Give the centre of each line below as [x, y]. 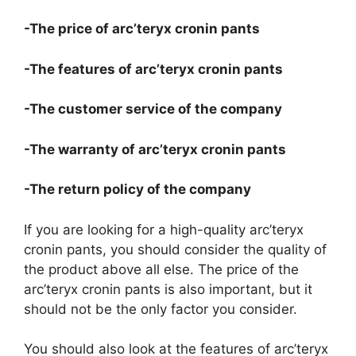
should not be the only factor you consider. [163, 309]
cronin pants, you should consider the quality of [175, 249]
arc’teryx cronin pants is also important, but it [168, 289]
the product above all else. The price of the [161, 269]
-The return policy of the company [137, 190]
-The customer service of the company [153, 109]
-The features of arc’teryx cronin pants [153, 69]
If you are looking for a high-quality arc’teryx [164, 229]
